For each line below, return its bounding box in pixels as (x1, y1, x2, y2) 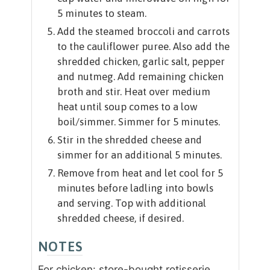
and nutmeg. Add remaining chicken (57, 71, 224, 83)
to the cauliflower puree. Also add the (57, 40, 230, 53)
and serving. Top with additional (57, 197, 206, 210)
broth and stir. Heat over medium (57, 86, 210, 98)
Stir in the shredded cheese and (57, 134, 202, 146)
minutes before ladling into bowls (57, 182, 213, 195)
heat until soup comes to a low (57, 101, 198, 113)
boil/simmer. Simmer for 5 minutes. (57, 116, 220, 128)
